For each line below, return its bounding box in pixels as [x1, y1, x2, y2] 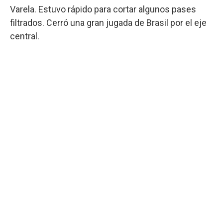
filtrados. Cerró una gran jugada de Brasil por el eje [10, 17, 207, 28]
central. [10, 30, 39, 41]
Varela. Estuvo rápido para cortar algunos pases [10, 3, 196, 14]
